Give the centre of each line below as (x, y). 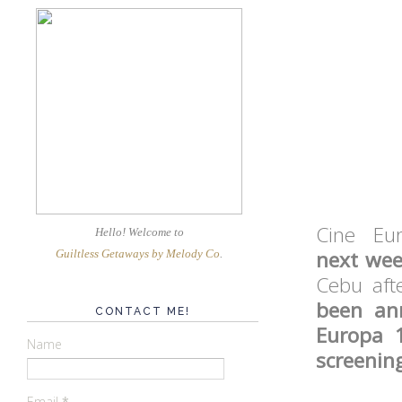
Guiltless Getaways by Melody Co (138, 253)
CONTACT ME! (143, 311)
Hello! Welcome (134, 232)
